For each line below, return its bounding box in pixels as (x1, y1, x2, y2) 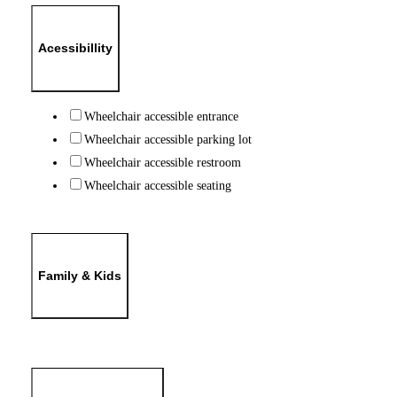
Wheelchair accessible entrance (83, 108, 238, 123)
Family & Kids (37, 268, 121, 283)
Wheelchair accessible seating (83, 177, 231, 192)
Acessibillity (37, 41, 113, 56)
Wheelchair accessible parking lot (83, 131, 252, 146)
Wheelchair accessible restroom (83, 154, 241, 169)
